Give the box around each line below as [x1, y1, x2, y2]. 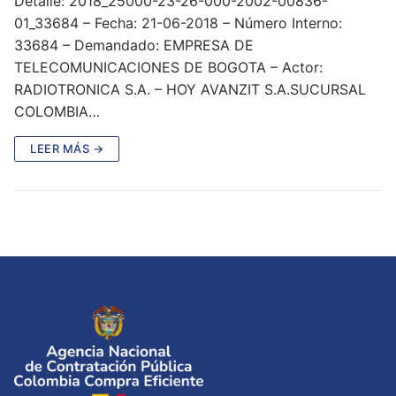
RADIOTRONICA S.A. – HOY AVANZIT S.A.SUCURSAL [14, 80, 366, 98]
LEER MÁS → [30, 141, 103, 156]
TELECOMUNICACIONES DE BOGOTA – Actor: [14, 57, 323, 76]
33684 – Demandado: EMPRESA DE [14, 35, 254, 54]
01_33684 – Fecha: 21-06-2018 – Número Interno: [14, 13, 342, 32]
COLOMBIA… [14, 102, 100, 120]
